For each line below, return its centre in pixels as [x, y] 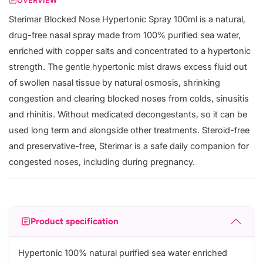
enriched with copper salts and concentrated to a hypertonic [130, 51]
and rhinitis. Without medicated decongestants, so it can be [128, 115]
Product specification [75, 221]
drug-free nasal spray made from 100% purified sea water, [125, 36]
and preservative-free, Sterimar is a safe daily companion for [129, 146]
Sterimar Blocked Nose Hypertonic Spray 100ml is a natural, [127, 20]
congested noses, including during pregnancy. [102, 162]
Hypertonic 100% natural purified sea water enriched [123, 253]
